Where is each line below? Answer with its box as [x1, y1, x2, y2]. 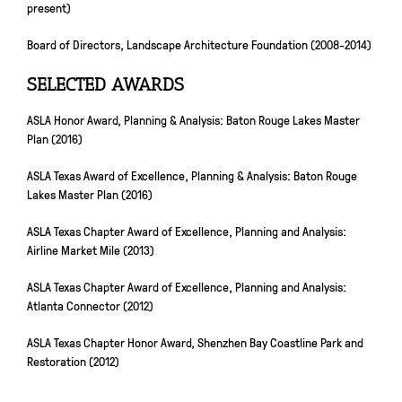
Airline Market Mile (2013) [27, 240, 154, 258]
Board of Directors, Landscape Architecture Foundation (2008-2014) [27, 35, 371, 52]
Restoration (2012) [27, 352, 119, 369]
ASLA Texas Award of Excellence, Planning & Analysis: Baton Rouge [27, 166, 357, 183]
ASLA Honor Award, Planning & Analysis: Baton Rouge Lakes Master [27, 110, 360, 127]
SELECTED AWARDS [27, 73, 184, 95]
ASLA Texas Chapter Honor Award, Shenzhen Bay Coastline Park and [27, 333, 363, 350]
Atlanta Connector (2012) [27, 296, 153, 313]
